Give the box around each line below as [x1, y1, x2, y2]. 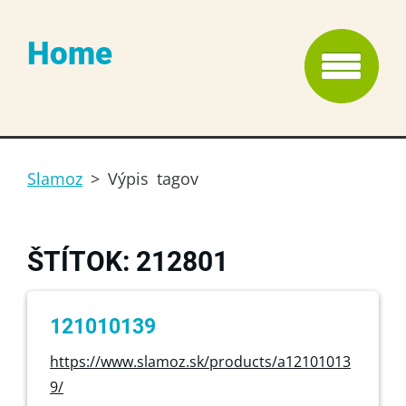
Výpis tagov [108, 168, 198, 189]
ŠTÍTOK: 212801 [27, 246, 228, 277]
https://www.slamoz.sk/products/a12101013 [50, 352, 351, 372]
